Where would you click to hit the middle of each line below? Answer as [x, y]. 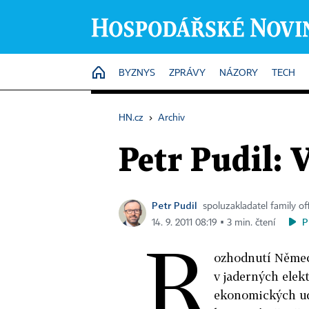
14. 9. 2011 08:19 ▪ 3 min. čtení [213, 223]
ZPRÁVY [187, 73]
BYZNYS [137, 73]
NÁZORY [239, 73]
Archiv [171, 118]
